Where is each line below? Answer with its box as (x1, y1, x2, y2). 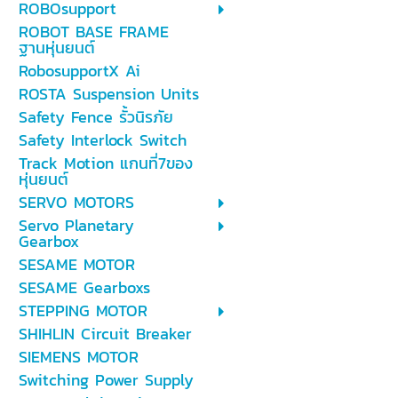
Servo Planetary (18, 213, 134, 237)
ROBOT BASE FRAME (18, 20, 169, 44)
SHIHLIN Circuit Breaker (18, 322, 192, 346)
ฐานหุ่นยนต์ (18, 36, 95, 60)
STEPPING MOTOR (18, 298, 147, 322)
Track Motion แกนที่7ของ (18, 151, 193, 175)
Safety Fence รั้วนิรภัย (18, 105, 173, 129)
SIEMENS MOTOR (18, 345, 139, 369)
